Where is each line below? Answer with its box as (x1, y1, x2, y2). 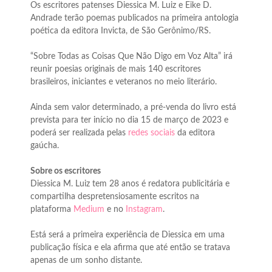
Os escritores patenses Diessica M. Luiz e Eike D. (30, 1, 211, 10)
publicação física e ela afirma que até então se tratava (30, 243, 230, 252)
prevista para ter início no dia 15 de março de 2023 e (30, 116, 228, 124)
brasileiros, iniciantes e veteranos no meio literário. (30, 78, 217, 86)
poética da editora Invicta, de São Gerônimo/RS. (30, 27, 211, 35)
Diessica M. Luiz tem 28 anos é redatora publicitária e (30, 180, 229, 188)
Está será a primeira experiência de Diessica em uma (30, 231, 225, 239)
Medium (73, 205, 104, 214)
